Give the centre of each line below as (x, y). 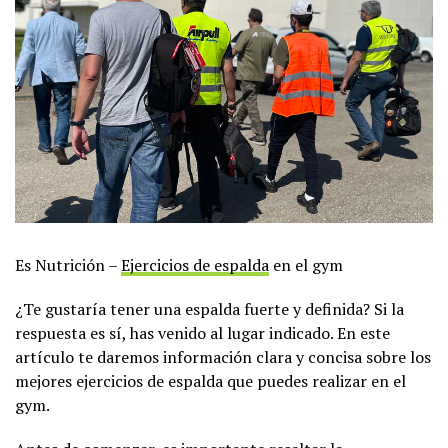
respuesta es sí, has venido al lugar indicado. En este (202, 332)
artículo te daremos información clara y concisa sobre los (223, 356)
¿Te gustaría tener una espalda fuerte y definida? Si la (209, 308)
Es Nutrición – (68, 264)
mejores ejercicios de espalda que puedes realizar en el (210, 380)
